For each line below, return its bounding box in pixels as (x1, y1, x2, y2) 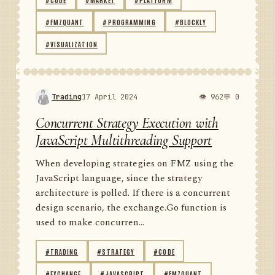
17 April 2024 (82, 91, 137, 102)
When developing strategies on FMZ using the (36, 157, 234, 171)
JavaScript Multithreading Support (36, 131, 212, 149)
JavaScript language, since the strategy (36, 171, 202, 185)
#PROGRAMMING (103, 17, 156, 26)
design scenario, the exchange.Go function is (36, 201, 227, 215)
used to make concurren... (36, 215, 144, 230)
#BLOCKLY (174, 17, 207, 26)
